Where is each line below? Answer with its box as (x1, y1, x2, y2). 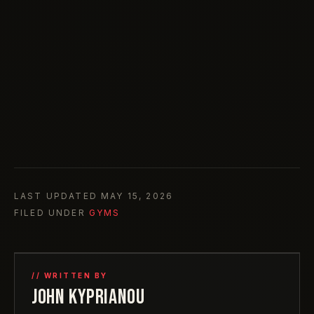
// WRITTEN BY (32, 271, 108, 280)
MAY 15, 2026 (101, 191, 174, 202)
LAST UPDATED (14, 191, 97, 202)
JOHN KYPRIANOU (32, 285, 145, 310)
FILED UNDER (14, 207, 86, 219)
